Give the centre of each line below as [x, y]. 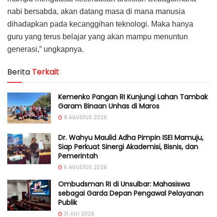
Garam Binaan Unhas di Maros [109, 106]
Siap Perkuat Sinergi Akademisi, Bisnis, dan [128, 147]
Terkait [46, 72]
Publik [68, 203]
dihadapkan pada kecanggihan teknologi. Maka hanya [100, 24]
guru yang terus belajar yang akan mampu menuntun [98, 36]
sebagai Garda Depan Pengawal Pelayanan [131, 194]
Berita [19, 72]
